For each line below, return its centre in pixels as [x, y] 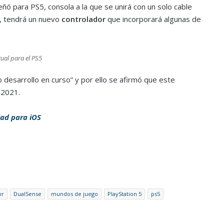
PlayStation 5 [124, 193]
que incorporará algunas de [154, 19]
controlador [84, 19]
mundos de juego [74, 193]
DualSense [27, 193]
